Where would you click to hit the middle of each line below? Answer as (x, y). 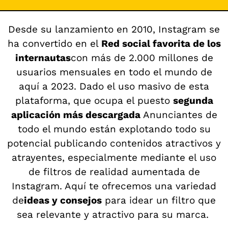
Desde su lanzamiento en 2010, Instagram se (114, 29)
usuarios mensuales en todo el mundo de (114, 72)
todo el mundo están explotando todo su (114, 129)
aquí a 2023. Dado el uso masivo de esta (114, 86)
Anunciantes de (179, 115)
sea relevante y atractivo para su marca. (114, 214)
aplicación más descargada (76, 115)
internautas (43, 58)
